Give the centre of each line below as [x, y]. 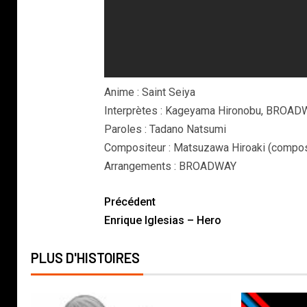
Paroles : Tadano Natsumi [165, 129]
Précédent [130, 202]
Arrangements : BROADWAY [170, 166]
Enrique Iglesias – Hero [162, 220]
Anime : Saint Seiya [149, 92]
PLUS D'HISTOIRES [85, 258]
